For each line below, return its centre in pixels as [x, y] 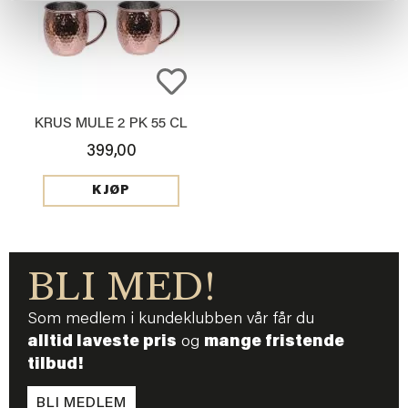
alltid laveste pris [102, 343]
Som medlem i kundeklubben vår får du [171, 320]
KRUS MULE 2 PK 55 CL [111, 124]
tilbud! [55, 366]
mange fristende [274, 343]
